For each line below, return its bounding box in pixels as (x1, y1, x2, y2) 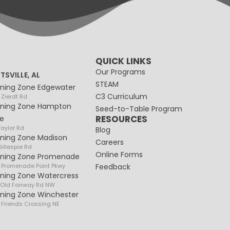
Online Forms (95, 149, 143, 160)
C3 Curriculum (95, 91, 148, 102)
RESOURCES (95, 113, 148, 126)
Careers (95, 137, 124, 148)
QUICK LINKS (95, 55, 152, 68)
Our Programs (95, 67, 146, 78)
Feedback (95, 162, 131, 172)
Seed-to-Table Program (95, 104, 183, 114)
